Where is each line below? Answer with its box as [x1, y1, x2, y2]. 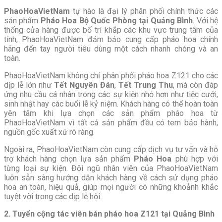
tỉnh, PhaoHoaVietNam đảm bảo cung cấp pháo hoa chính [4, 35, 218, 45]
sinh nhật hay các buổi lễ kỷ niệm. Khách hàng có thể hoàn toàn [4, 99, 218, 109]
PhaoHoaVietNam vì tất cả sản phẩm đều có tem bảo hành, [4, 118, 218, 128]
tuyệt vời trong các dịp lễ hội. [4, 192, 102, 202]
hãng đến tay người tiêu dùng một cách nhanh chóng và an [4, 44, 218, 54]
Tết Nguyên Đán [54, 80, 114, 90]
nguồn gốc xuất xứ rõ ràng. [4, 127, 95, 137]
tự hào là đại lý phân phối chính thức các [70, 6, 218, 16]
